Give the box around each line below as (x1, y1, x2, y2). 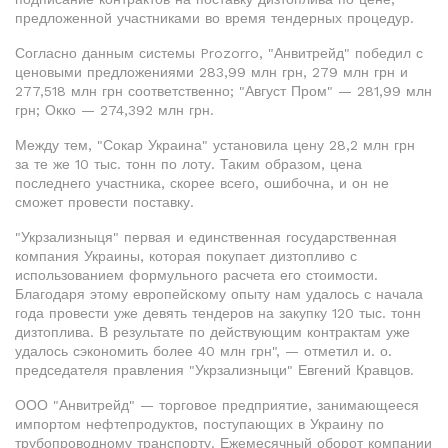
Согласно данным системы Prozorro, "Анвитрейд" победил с (15, 45, 423, 61)
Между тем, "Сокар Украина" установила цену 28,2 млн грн (15, 137, 415, 153)
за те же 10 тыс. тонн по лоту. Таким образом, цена (15, 156, 362, 172)
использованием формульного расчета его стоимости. (15, 267, 378, 283)
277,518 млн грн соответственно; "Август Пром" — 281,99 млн (15, 83, 432, 99)
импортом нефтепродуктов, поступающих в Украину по (15, 416, 384, 432)
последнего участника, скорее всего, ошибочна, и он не (15, 175, 389, 191)
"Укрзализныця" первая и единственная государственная (15, 229, 397, 245)
